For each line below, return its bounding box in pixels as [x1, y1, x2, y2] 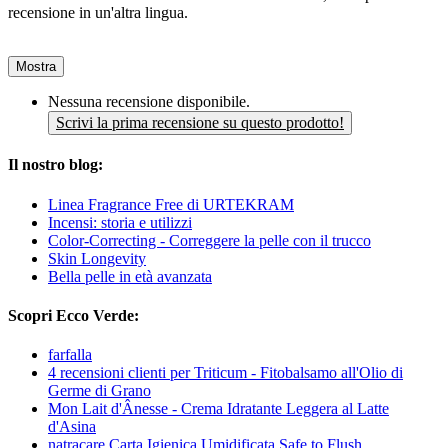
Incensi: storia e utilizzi [48, 213, 192, 231]
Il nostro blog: [8, 156, 103, 174]
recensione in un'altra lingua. [8, 4, 188, 22]
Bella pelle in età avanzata [48, 267, 212, 285]
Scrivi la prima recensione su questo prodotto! [56, 114, 344, 132]
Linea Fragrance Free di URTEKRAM [48, 195, 294, 213]
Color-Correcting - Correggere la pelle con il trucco [48, 231, 371, 249]
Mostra [16, 59, 56, 75]
